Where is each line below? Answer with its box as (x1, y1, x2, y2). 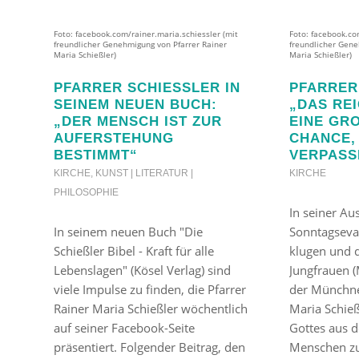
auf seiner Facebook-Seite (54, 319, 195, 336)
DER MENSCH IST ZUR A (54, 113, 222, 128)
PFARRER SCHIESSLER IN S (54, 79, 240, 95)
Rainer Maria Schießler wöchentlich (54, 300, 248, 317)
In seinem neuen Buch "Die (54, 223, 203, 240)
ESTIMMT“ (54, 147, 130, 162)
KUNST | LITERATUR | (95, 167, 193, 179)
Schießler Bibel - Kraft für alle (54, 242, 214, 259)
